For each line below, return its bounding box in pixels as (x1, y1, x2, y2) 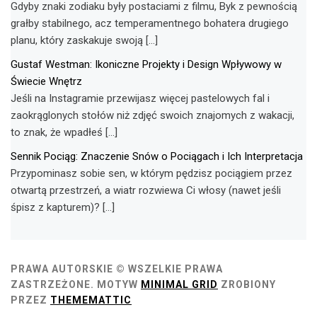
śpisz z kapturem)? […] (11, 201, 115, 214)
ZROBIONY (218, 278, 276, 290)
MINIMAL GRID (141, 278, 218, 290)
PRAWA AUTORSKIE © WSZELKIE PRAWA (11, 263, 223, 275)
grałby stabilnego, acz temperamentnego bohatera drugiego (11, 17, 289, 30)
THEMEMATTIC (50, 294, 132, 306)
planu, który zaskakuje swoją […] (11, 34, 158, 47)
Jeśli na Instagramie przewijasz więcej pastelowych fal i (11, 92, 270, 105)
